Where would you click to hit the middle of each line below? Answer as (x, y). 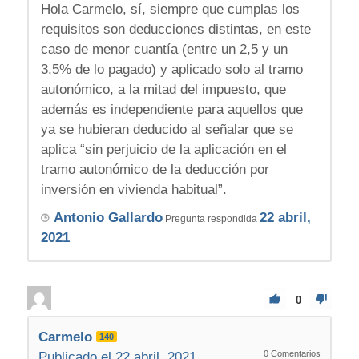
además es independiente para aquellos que (171, 109)
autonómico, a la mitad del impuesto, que (163, 89)
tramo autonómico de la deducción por (155, 169)
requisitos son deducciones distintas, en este (175, 29)
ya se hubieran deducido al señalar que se (167, 129)
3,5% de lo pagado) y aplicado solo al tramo (171, 69)
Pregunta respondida (211, 218)
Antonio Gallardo (108, 217)
